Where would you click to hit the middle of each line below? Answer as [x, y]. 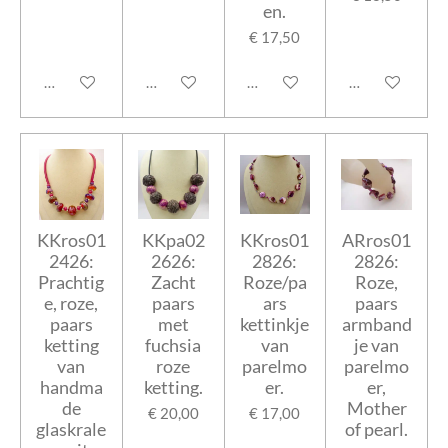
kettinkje [275, 323]
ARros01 [377, 239]
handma [71, 386]
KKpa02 [173, 239]
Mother [376, 407]
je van [377, 344]
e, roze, [71, 302]
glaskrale [71, 428]
